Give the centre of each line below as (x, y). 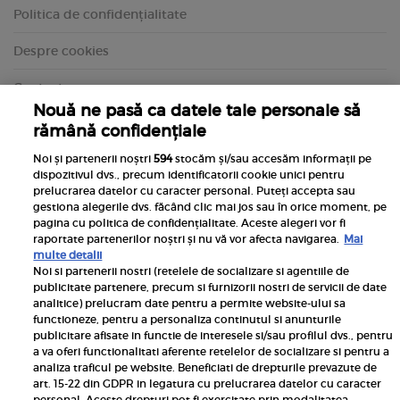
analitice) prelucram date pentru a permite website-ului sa (190, 304)
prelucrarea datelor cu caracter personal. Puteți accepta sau (195, 191)
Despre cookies (61, 51)
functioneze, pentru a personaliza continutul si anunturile (187, 320)
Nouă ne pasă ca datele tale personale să (197, 111)
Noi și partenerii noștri (94, 159)
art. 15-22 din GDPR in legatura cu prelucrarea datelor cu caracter (208, 384)
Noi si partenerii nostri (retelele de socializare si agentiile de (192, 271)
